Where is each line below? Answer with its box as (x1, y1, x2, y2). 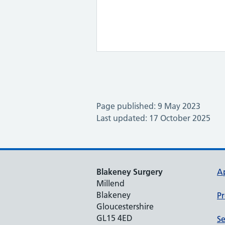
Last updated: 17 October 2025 (96, 113, 210, 123)
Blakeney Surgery (96, 166, 163, 177)
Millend (96, 178, 125, 188)
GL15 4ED (96, 212, 133, 223)
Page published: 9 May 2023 (96, 100, 200, 111)
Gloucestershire (96, 201, 154, 211)
